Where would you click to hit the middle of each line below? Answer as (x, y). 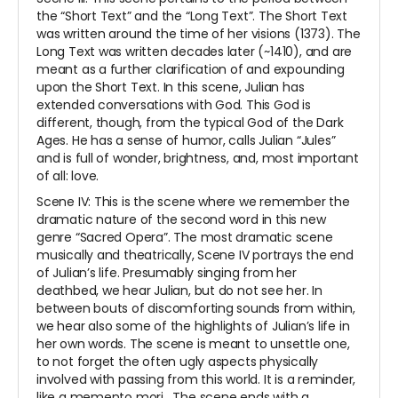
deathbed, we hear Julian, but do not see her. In (179, 291)
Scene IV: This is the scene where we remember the (193, 202)
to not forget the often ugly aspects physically (178, 362)
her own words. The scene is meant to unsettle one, (193, 344)
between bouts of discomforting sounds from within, (196, 309)
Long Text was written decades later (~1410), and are (195, 52)
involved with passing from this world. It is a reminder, (196, 380)
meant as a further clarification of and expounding (191, 70)
